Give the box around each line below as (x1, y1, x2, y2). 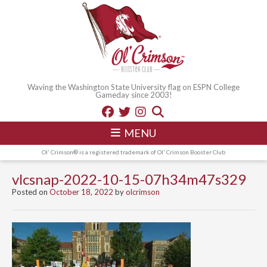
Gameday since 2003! (95, 89, 172, 100)
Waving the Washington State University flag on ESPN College (27, 82, 240, 92)
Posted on (12, 187, 49, 197)
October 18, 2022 (49, 187, 113, 197)
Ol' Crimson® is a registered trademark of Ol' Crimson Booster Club (42, 148, 225, 156)
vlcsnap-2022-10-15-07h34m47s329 (12, 170, 246, 188)
